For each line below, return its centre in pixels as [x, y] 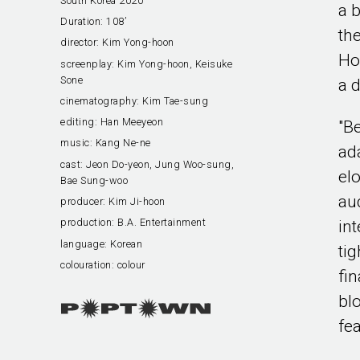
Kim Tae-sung [176, 100]
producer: [85, 202]
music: [78, 143]
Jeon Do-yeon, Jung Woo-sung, [160, 164]
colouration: [89, 264]
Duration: [82, 21]
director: [82, 43]
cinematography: [102, 100]
